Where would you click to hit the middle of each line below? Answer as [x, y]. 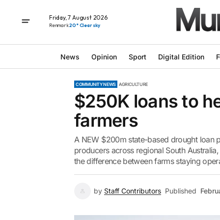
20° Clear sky [85, 25]
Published [181, 191]
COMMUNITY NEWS [96, 84]
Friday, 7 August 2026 [78, 17]
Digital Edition [181, 56]
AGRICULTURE [133, 84]
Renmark [59, 25]
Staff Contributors [133, 191]
